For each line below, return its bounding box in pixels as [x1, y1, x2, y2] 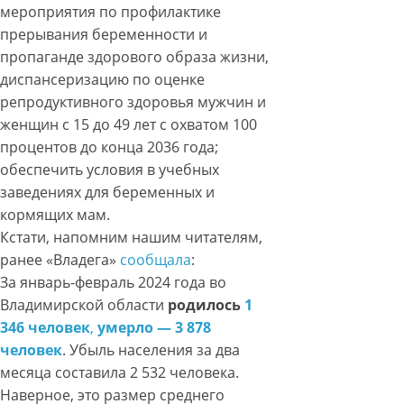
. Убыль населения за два [62, 340, 240, 361]
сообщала [120, 250, 191, 271]
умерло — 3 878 [97, 317, 211, 338]
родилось [168, 295, 244, 316]
